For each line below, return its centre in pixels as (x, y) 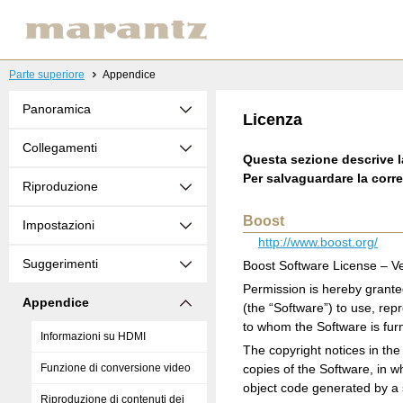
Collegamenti (60, 148)
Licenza (273, 120)
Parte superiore (47, 75)
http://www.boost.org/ (318, 242)
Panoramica (57, 109)
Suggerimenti (60, 264)
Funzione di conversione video (116, 368)
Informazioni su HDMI (93, 336)
